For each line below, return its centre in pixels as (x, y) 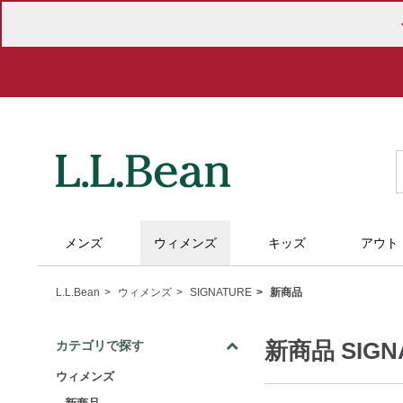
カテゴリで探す (100, 345)
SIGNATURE (221, 292)
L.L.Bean (78, 292)
